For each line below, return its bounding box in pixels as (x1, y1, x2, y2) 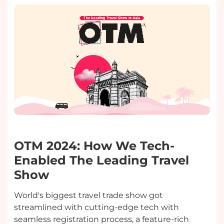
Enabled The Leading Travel (14, 152, 189, 167)
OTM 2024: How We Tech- (14, 138, 175, 153)
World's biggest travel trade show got (14, 190, 163, 200)
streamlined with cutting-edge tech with (14, 202, 179, 212)
